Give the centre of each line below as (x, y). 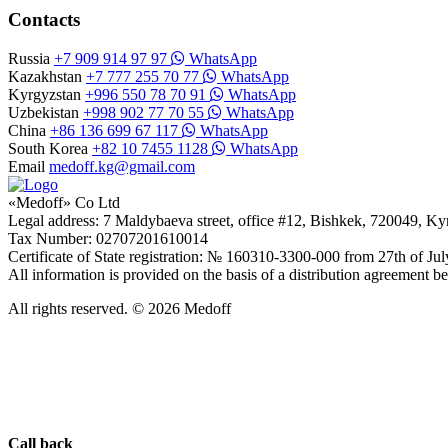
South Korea (50, 149)
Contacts (44, 20)
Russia (31, 59)
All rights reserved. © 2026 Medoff (119, 309)
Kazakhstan (47, 77)
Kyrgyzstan (46, 95)
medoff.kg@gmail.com (122, 167)
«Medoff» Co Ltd (64, 203)
